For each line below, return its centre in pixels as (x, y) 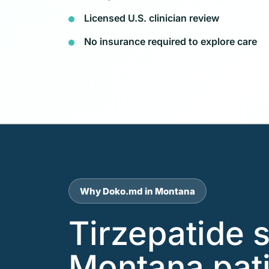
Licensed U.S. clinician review (152, 18)
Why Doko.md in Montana (138, 191)
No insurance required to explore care (171, 41)
